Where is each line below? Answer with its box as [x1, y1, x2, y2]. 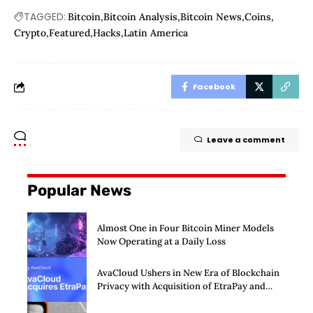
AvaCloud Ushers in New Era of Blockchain [97, 267, 279, 279]
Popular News [27, 181, 131, 201]
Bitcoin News [180, 10, 242, 24]
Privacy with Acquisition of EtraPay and [97, 280, 265, 293]
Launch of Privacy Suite [97, 293, 199, 306]
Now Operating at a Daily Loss [97, 235, 226, 248]
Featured [49, 27, 90, 40]
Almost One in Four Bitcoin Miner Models [97, 222, 274, 235]
